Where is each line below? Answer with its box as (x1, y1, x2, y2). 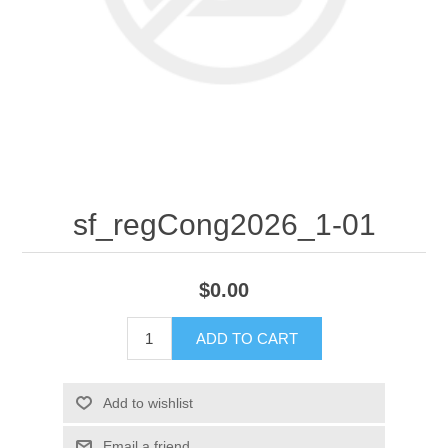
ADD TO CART (195, 330, 298, 348)
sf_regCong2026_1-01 (72, 207, 376, 241)
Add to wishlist (102, 395, 193, 412)
